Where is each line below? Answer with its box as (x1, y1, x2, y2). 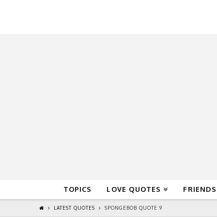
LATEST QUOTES (53, 205, 95, 211)
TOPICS (63, 185, 92, 193)
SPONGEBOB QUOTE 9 (104, 205, 162, 211)
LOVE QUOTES (107, 185, 161, 193)
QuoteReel (38, 2, 165, 31)
